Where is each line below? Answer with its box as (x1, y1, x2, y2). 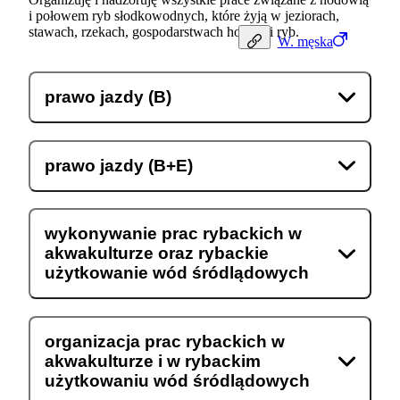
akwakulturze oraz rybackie (45, 244, 269, 263)
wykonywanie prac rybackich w (45, 224, 302, 244)
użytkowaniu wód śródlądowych (45, 371, 310, 391)
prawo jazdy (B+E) (45, 155, 193, 175)
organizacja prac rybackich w (45, 332, 285, 352)
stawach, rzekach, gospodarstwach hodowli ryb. (29, 24, 299, 40)
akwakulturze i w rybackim (45, 352, 261, 371)
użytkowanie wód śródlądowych (45, 263, 309, 283)
